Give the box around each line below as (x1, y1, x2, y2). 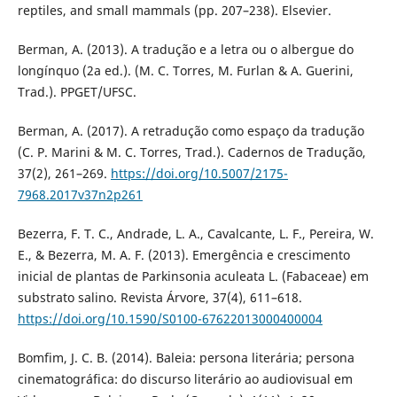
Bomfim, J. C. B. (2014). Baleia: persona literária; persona (17, 349, 354, 366)
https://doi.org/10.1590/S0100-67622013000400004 (17, 309, 323, 327)
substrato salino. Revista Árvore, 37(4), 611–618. (17, 288, 302, 306)
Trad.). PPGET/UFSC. (17, 82, 136, 100)
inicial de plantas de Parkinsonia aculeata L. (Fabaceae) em (17, 267, 369, 284)
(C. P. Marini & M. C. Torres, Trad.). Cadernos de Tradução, (17, 143, 366, 160)
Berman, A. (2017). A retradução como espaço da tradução (17, 121, 364, 139)
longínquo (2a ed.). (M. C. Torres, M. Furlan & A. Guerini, (17, 61, 354, 79)
